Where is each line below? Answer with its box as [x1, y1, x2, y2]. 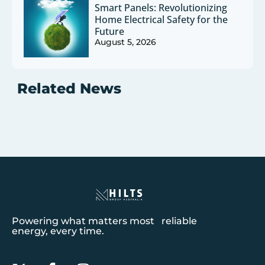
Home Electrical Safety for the [95, 13, 228, 27]
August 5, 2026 [95, 37, 157, 48]
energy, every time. [12, 225, 104, 237]
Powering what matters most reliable [12, 215, 197, 227]
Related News [17, 80, 121, 98]
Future [95, 25, 125, 38]
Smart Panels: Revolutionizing [95, 1, 228, 15]
